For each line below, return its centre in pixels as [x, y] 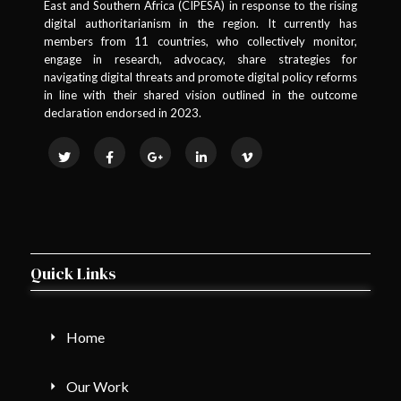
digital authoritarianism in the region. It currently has [200, 23]
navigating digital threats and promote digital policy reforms [200, 77]
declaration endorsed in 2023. [123, 112]
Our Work [98, 386]
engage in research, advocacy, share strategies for [200, 59]
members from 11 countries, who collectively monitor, [200, 41]
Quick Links [73, 273]
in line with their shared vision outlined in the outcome [200, 94]
